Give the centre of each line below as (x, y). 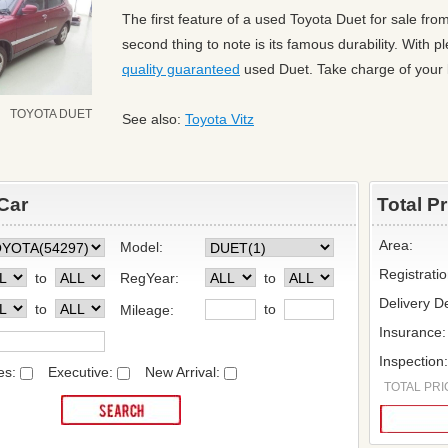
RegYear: (150, 277)
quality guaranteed (181, 69)
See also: (153, 119)
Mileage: (147, 309)
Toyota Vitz (219, 119)
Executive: (80, 372)
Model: (142, 246)
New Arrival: (182, 372)
